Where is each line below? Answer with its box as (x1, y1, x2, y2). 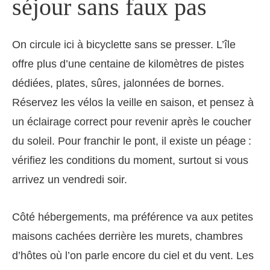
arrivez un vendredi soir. (12, 174, 127, 186)
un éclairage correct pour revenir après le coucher (12, 116, 251, 128)
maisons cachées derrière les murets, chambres (12, 230, 243, 243)
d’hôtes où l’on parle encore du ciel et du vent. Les (12, 250, 254, 262)
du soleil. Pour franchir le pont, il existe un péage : (12, 135, 251, 148)
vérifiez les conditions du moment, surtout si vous (12, 154, 248, 167)
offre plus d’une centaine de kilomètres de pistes (12, 58, 244, 71)
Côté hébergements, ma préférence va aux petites (12, 211, 253, 224)
